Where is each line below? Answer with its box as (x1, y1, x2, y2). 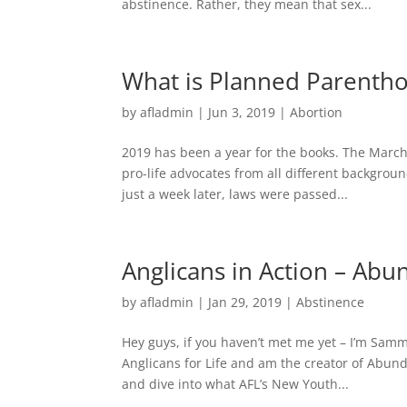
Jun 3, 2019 (208, 103, 276, 121)
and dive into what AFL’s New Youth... (122, 374, 350, 392)
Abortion (290, 103, 343, 121)
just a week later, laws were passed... (122, 184, 349, 203)
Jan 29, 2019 (208, 293, 283, 311)
